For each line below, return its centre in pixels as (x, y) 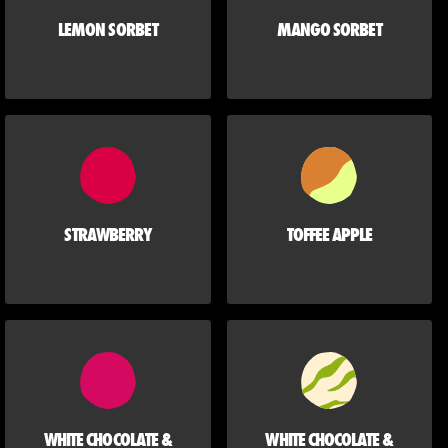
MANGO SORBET (329, 30)
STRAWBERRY (108, 235)
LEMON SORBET (108, 30)
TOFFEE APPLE (329, 235)
